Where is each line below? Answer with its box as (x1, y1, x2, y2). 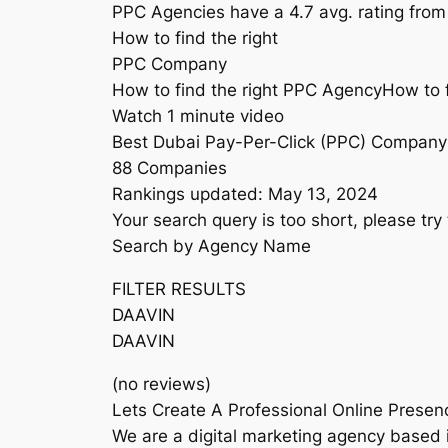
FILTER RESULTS (112, 279, 246, 300)
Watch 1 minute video (112, 106, 284, 127)
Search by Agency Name (112, 236, 311, 257)
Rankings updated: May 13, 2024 (112, 184, 378, 205)
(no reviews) (112, 374, 211, 395)
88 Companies (112, 158, 227, 179)
